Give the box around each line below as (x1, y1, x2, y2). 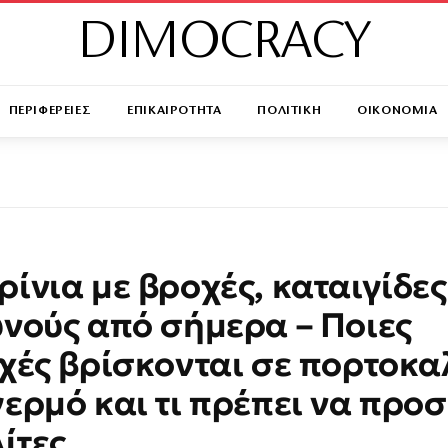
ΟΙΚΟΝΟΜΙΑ (357, 104, 438, 117)
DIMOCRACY (77, 16, 371, 71)
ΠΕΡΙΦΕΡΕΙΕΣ (8, 104, 92, 117)
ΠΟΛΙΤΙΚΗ (257, 104, 322, 117)
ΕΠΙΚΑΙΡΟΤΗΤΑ (127, 104, 222, 117)
